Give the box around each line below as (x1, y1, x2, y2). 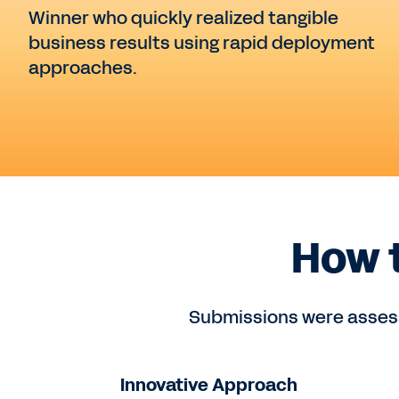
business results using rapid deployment (28, 30, 375, 56)
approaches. (28, 55, 137, 81)
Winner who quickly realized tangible (28, 5, 338, 31)
